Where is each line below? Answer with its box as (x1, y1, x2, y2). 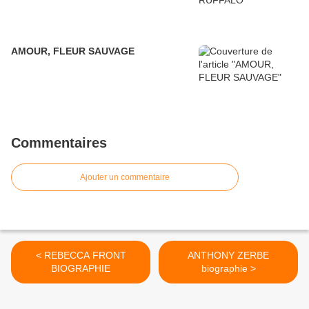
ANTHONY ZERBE (188, 250, 269, 261)
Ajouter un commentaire (80, 172, 170, 183)
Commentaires (11, 135, 107, 151)
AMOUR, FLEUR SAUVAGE (11, 46, 134, 57)
